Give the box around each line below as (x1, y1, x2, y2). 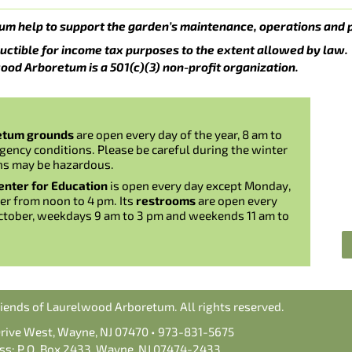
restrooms (136, 192, 196, 207)
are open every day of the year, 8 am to (76, 127, 282, 142)
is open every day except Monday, (108, 178, 291, 192)
